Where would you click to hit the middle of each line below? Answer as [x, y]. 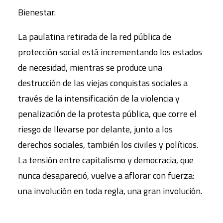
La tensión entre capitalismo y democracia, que [106, 160]
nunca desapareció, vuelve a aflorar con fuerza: [106, 175]
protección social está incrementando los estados [110, 52]
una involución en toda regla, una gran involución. [110, 191]
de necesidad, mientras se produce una [90, 67]
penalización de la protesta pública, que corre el [107, 114]
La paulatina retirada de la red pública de [95, 37]
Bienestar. [37, 12]
